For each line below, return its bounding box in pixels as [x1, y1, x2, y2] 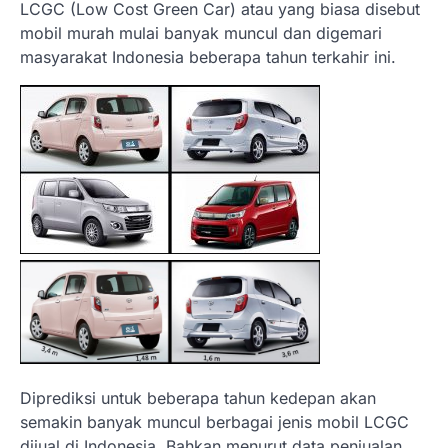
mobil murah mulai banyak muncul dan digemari [20, 22, 382, 43]
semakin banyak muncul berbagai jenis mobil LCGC [20, 412, 409, 433]
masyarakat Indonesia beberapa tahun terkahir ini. [20, 46, 396, 67]
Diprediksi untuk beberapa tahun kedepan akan [20, 388, 376, 409]
